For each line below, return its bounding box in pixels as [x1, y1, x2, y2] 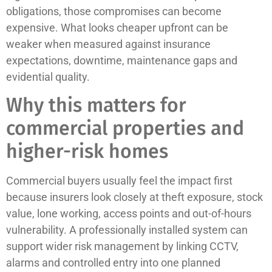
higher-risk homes [6, 140, 168, 163]
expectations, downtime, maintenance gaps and [6, 53, 237, 67]
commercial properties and [6, 117, 244, 140]
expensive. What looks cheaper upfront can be [6, 21, 228, 34]
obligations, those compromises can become [6, 4, 222, 18]
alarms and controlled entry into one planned [6, 256, 220, 270]
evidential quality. [6, 70, 90, 83]
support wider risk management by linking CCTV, [6, 240, 239, 253]
